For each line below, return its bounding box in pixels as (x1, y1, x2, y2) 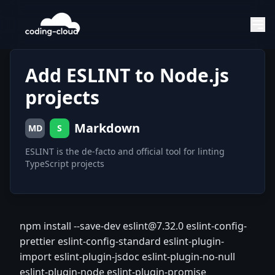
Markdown (74, 120, 140, 136)
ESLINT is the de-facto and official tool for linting (25, 145, 225, 157)
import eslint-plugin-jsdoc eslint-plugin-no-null (20, 250, 235, 263)
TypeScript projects (25, 158, 104, 169)
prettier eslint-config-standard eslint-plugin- (20, 234, 224, 248)
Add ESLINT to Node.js (25, 63, 229, 88)
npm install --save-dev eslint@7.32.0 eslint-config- (20, 219, 247, 233)
